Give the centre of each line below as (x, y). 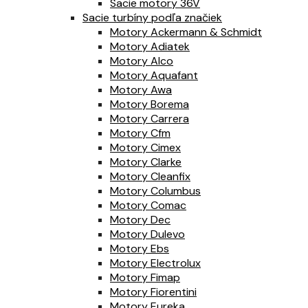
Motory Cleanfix (150, 177)
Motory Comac (148, 206)
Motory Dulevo (147, 234)
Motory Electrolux (155, 263)
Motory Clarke (146, 162)
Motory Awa (141, 90)
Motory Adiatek (150, 47)
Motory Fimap (145, 278)
